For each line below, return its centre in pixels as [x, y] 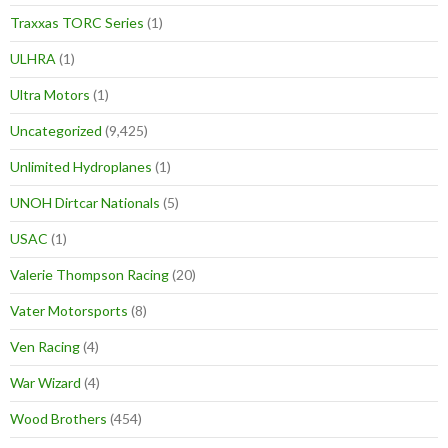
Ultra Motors [50, 95]
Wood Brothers [58, 419]
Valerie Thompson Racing [89, 275]
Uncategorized [56, 131]
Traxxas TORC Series [77, 23]
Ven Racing [45, 347]
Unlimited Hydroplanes [81, 167]
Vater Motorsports [69, 311]
